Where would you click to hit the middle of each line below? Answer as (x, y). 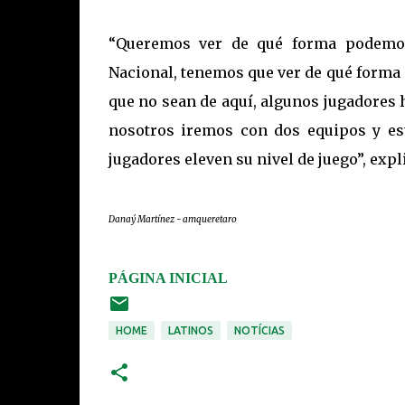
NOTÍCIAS (259, 330)
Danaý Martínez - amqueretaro (172, 219)
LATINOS (190, 330)
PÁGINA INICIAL (168, 278)
